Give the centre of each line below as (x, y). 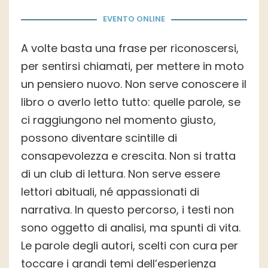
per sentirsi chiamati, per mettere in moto (133, 66)
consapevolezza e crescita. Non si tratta (128, 156)
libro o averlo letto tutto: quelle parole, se (131, 102)
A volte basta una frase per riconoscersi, (130, 48)
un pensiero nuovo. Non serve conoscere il (134, 84)
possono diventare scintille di (99, 138)
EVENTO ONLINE (134, 19)
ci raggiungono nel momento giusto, (118, 120)
